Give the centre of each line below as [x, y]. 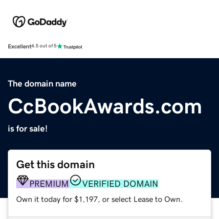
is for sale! [28, 128]
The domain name [42, 83]
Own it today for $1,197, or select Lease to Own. [99, 199]
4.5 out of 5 [44, 46]
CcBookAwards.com [105, 106]
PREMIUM [49, 184]
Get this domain [55, 164]
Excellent [20, 46]
